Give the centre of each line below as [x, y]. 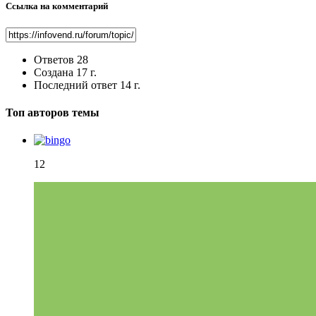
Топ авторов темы [53, 112]
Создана [54, 72]
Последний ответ [77, 85]
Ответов [54, 59]
